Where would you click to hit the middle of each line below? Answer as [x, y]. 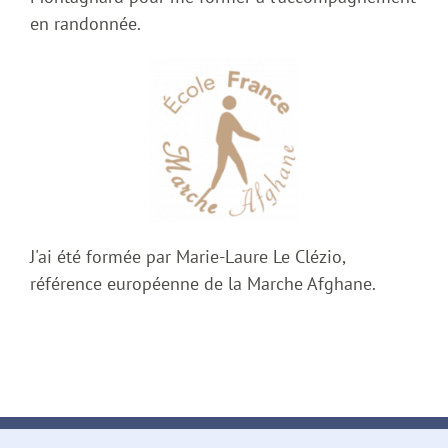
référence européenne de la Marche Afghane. [203, 284]
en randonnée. [85, 23]
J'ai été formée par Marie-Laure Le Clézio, [187, 257]
